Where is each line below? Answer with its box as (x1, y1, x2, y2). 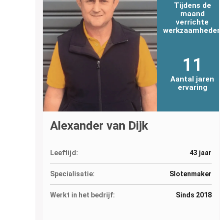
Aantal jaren (170, 74, 215, 83)
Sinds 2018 (175, 191, 212, 199)
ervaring (177, 82, 207, 92)
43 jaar (189, 148, 212, 157)
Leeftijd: (50, 148, 78, 157)
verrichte (176, 17, 209, 27)
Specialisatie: (50, 169, 95, 178)
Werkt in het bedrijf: (50, 191, 115, 199)
